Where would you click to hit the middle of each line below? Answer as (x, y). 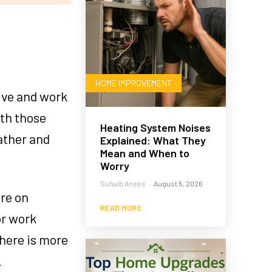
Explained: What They (153, 141)
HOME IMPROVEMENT (133, 83)
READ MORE (121, 208)
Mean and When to (144, 153)
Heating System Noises (155, 128)
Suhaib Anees (123, 184)
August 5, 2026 (178, 184)
